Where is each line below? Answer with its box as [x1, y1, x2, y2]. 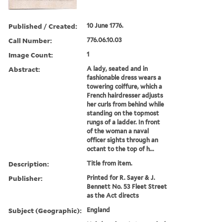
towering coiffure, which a [87, 82, 163, 90]
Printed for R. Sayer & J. [87, 173, 156, 181]
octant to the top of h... [87, 145, 155, 153]
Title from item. [87, 159, 133, 167]
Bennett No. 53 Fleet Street [87, 182, 167, 190]
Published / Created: [8, 21, 77, 31]
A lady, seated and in [87, 64, 148, 72]
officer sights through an [87, 136, 159, 144]
